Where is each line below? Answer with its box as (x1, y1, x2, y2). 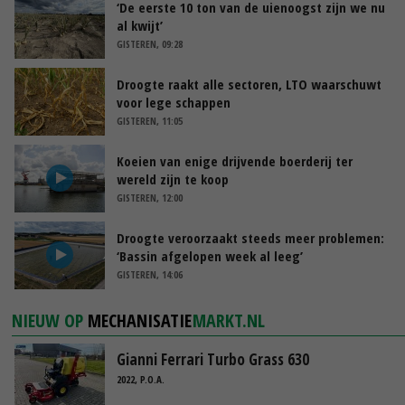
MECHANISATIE (88, 307, 193, 333)
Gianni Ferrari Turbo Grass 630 (117, 348, 309, 370)
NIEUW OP (12, 307, 89, 333)
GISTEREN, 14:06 (117, 267, 183, 281)
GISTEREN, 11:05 (117, 113, 183, 127)
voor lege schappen (117, 92, 231, 111)
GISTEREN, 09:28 (117, 36, 183, 51)
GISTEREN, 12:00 (117, 190, 183, 204)
